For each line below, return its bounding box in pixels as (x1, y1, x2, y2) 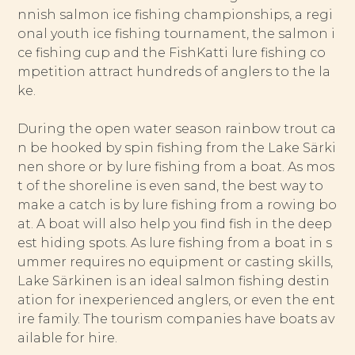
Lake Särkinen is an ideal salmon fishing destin (17, 273, 330, 289)
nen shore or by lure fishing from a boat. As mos (17, 159, 335, 175)
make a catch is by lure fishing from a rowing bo (17, 197, 338, 213)
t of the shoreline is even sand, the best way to (17, 178, 324, 194)
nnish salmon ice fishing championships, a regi (17, 7, 334, 23)
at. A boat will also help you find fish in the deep (17, 216, 333, 232)
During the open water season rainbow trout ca (17, 121, 337, 137)
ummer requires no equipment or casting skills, (17, 254, 334, 270)
